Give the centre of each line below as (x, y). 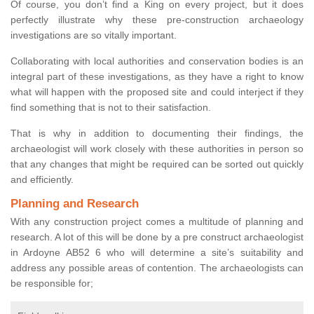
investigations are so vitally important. (94, 35)
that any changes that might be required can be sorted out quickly (157, 164)
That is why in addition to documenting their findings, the (157, 134)
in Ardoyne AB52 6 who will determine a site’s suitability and (157, 253)
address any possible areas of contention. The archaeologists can (157, 268)
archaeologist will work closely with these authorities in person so (157, 149)
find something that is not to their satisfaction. (111, 108)
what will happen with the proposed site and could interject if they (157, 92)
